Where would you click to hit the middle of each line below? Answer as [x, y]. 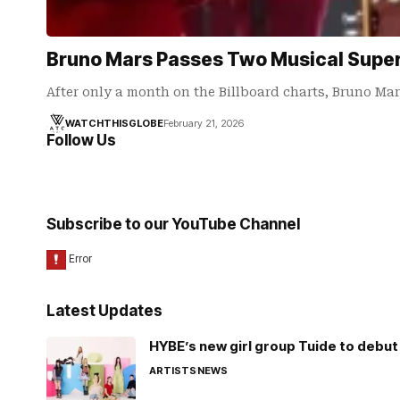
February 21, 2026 [203, 123]
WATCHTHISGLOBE [114, 123]
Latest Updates [104, 311]
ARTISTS [173, 371]
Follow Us [81, 140]
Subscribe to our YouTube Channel [173, 224]
